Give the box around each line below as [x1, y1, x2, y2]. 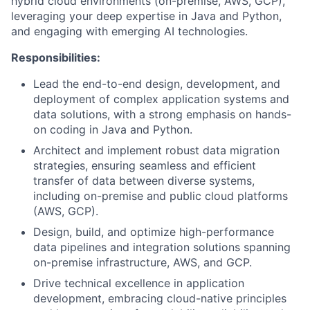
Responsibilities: [11, 51, 100, 64]
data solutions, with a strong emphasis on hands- [33, 107, 291, 121]
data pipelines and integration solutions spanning [33, 240, 291, 254]
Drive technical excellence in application [33, 276, 244, 290]
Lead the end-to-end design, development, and [33, 77, 280, 91]
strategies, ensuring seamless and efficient [33, 158, 256, 172]
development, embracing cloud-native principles [33, 291, 286, 305]
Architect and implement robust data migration [33, 143, 280, 157]
